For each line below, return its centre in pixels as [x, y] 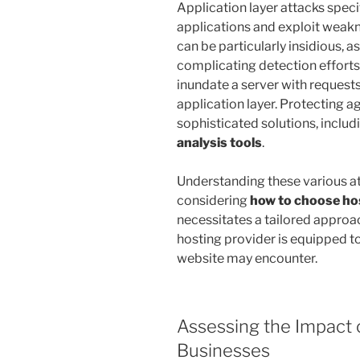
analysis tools [219, 143]
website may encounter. [247, 259]
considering [213, 201]
